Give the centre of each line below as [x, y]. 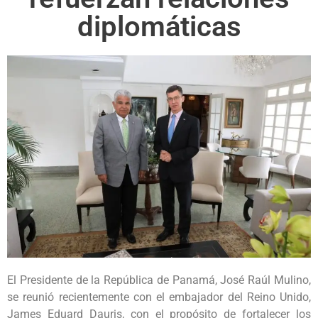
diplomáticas [159, 26]
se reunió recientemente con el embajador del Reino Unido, [159, 297]
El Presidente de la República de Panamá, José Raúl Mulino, [159, 280]
